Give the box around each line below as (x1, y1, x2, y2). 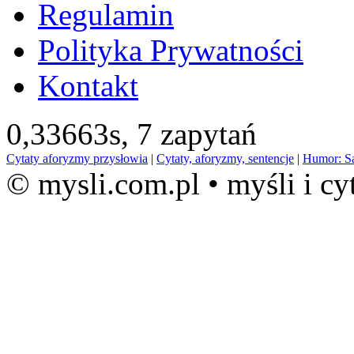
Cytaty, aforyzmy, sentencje (156, 152, 294, 166)
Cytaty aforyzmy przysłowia (6, 152, 148, 166)
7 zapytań (137, 117, 257, 152)
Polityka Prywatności (38, 33, 303, 68)
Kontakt (38, 69, 138, 104)
